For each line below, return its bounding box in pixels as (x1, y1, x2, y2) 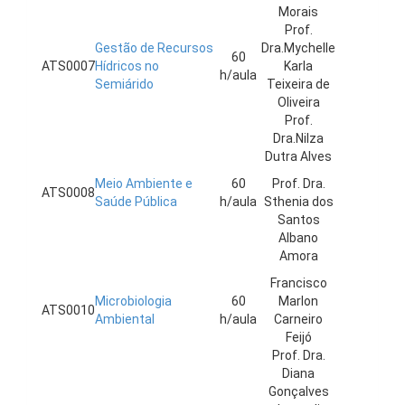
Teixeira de (267, 77, 330, 91)
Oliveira (277, 95, 320, 109)
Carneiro (274, 312, 323, 326)
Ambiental (95, 312, 155, 326)
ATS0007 (42, 59, 95, 73)
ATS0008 (42, 185, 95, 200)
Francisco (269, 276, 327, 290)
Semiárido (95, 77, 154, 91)
